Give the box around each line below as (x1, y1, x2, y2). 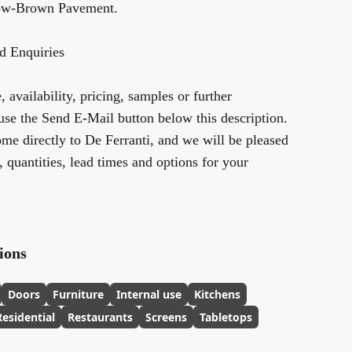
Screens (145, 310, 187, 324)
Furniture (53, 287, 104, 302)
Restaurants (68, 310, 133, 324)
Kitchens (194, 287, 240, 302)
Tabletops (200, 310, 252, 324)
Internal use (116, 287, 181, 302)
